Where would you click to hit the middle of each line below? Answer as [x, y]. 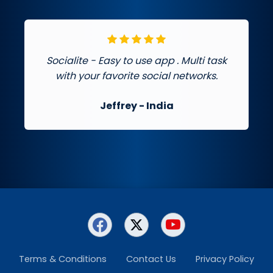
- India [155, 105]
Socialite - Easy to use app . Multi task [136, 61]
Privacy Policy [225, 259]
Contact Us [151, 259]
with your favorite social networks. [136, 76]
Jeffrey [118, 105]
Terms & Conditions [63, 259]
